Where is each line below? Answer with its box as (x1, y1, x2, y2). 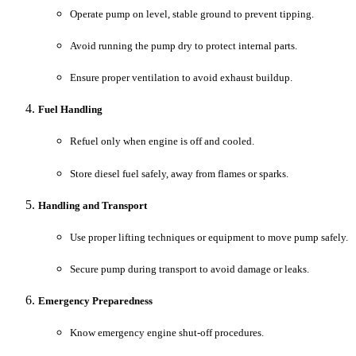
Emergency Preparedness (38, 295, 153, 308)
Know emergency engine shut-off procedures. (70, 327, 264, 339)
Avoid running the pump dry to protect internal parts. (70, 39, 297, 52)
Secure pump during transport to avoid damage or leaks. (70, 263, 309, 276)
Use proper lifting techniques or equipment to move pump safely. (70, 230, 348, 243)
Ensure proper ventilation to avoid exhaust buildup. (70, 72, 292, 84)
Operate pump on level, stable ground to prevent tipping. (70, 7, 314, 20)
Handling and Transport (38, 199, 147, 211)
